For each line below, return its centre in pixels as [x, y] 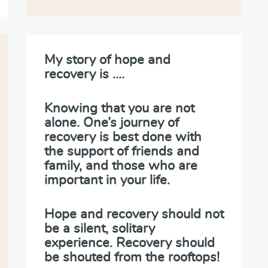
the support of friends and [122, 151]
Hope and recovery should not [134, 214]
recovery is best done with [123, 137]
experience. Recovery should [130, 243]
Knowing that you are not [119, 108]
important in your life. [107, 180]
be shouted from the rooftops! [132, 257]
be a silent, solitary [100, 228]
